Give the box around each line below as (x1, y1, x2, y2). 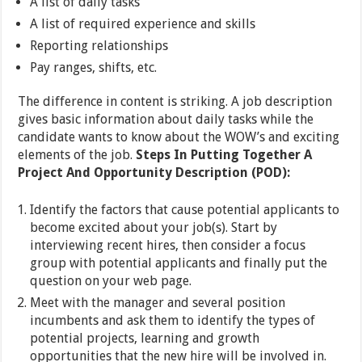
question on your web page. (30, 273, 192, 289)
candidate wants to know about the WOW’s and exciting (18, 129, 340, 145)
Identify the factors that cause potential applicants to (30, 202, 340, 218)
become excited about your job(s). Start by (30, 220, 278, 236)
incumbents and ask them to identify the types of (30, 313, 316, 329)
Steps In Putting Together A (136, 147, 313, 163)
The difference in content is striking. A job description (18, 94, 333, 110)
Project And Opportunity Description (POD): (18, 165, 291, 181)
